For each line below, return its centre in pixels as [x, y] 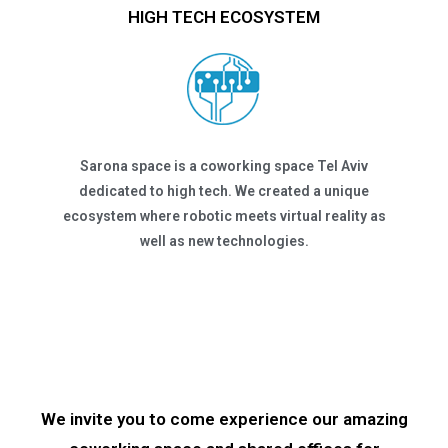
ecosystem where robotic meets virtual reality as [224, 216]
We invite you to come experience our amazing [224, 419]
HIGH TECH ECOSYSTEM [224, 17]
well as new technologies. [224, 241]
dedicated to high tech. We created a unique [224, 191]
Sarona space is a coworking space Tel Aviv [224, 166]
